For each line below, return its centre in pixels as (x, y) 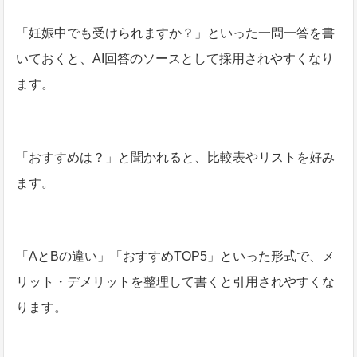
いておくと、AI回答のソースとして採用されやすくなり (175, 58)
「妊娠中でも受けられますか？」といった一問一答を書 (176, 33)
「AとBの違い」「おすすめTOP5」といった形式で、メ (176, 256)
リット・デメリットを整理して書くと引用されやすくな (176, 281)
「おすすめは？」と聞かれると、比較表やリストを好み (176, 157)
